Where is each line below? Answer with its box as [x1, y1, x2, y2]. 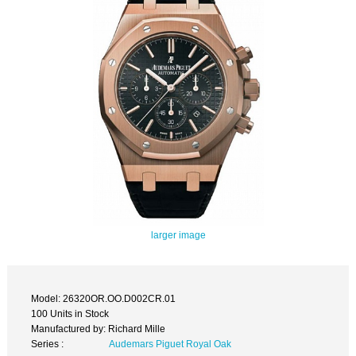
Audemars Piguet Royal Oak [108, 338, 231, 349]
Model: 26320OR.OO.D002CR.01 [31, 292, 176, 304]
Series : [31, 338, 64, 349]
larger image [150, 230, 206, 241]
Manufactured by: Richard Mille [31, 323, 166, 334]
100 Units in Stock [31, 308, 110, 319]
